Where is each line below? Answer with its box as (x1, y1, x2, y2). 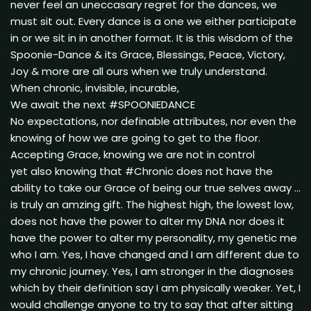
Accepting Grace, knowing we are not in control (10, 146, 255, 162)
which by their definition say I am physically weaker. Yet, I (10, 280, 301, 295)
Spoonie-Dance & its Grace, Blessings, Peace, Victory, (10, 47, 285, 62)
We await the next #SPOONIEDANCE (10, 96, 195, 112)
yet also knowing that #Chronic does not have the (10, 163, 273, 178)
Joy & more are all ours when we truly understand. (10, 63, 267, 78)
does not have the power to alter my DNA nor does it (10, 213, 285, 228)
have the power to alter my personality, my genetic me (10, 230, 297, 245)
